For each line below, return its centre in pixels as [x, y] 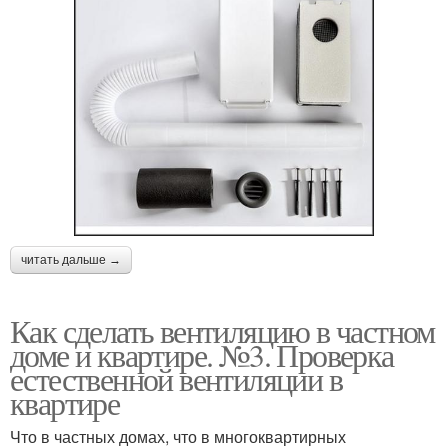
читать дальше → [71, 259]
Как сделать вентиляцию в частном [222, 330]
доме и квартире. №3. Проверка [202, 354]
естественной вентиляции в [176, 378]
